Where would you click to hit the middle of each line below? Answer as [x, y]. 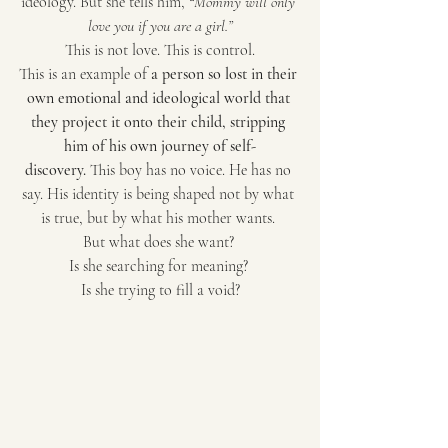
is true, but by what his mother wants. [160, 217]
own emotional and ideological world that [160, 97]
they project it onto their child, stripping [160, 121]
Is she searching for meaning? [160, 265]
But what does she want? [160, 241]
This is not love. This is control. [160, 49]
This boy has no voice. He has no [190, 169]
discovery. [55, 169]
